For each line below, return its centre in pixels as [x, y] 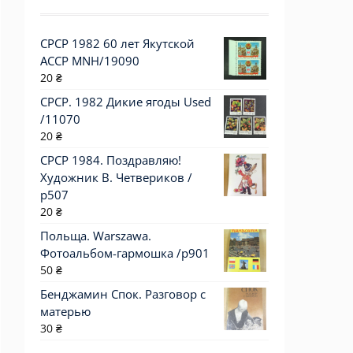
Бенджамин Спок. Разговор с [123, 294]
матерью [65, 311]
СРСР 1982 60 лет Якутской [117, 43]
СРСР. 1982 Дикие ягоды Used [126, 102]
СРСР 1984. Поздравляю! [111, 160]
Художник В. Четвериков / [116, 177]
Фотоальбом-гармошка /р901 [125, 253]
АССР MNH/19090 [90, 61]
